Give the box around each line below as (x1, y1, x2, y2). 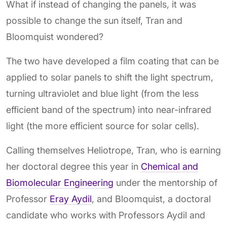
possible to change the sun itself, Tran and (6, 15, 182, 26)
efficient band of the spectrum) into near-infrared (6, 104, 211, 116)
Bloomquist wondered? (6, 31, 103, 43)
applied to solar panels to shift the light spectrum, (6, 72, 213, 83)
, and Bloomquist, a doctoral (92, 194, 211, 205)
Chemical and (141, 161, 198, 172)
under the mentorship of (113, 177, 217, 188)
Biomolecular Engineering (6, 177, 113, 188)
